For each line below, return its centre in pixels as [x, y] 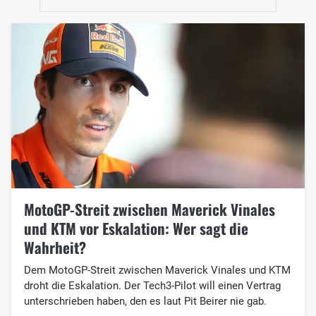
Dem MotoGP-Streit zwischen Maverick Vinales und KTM [157, 270]
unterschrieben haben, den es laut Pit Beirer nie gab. [145, 301]
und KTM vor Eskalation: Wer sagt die [136, 228]
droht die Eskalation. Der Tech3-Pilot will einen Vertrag [152, 285]
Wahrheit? [55, 247]
